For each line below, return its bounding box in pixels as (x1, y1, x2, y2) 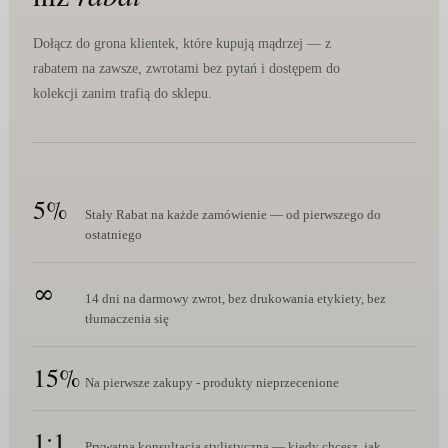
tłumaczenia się (84, 311, 169, 327)
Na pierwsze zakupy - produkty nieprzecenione (84, 375, 339, 391)
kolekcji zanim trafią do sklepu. (32, 86, 212, 102)
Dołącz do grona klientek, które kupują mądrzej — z (32, 36, 331, 52)
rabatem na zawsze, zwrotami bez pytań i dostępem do (32, 61, 340, 77)
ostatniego (84, 227, 142, 243)
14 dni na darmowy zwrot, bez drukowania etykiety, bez (84, 291, 386, 307)
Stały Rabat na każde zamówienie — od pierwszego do (84, 207, 381, 223)
